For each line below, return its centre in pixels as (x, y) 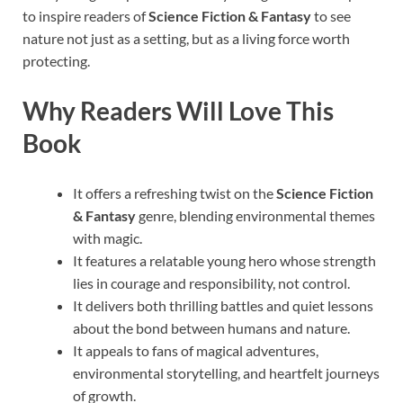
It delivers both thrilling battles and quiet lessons (223, 306)
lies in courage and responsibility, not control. (211, 283)
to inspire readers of (85, 16)
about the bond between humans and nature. (211, 328)
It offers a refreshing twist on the (175, 193)
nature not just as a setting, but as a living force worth (186, 39)
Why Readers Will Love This (178, 111)
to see (331, 16)
